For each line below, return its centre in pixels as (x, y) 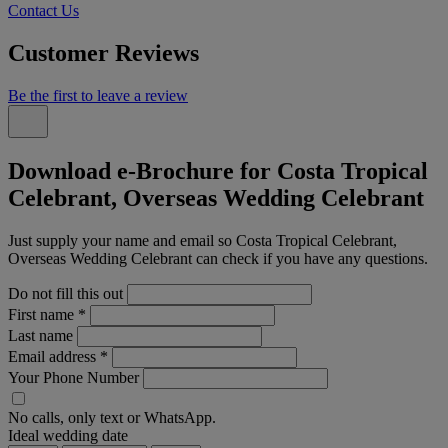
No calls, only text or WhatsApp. (112, 417)
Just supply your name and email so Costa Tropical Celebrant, (202, 240)
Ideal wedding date (68, 435)
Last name (40, 335)
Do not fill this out (65, 293)
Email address (54, 356)
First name (43, 314)
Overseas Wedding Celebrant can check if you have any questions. (218, 258)
